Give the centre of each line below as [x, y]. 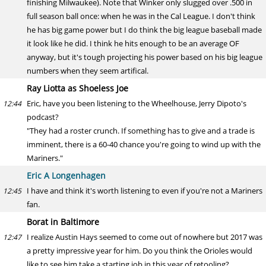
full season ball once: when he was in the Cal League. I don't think [141, 16]
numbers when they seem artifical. [88, 71]
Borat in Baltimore [63, 222]
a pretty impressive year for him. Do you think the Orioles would [140, 251]
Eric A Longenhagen [66, 175]
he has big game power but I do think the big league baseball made [144, 30]
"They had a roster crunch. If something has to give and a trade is [141, 131]
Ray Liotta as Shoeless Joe [77, 88]
